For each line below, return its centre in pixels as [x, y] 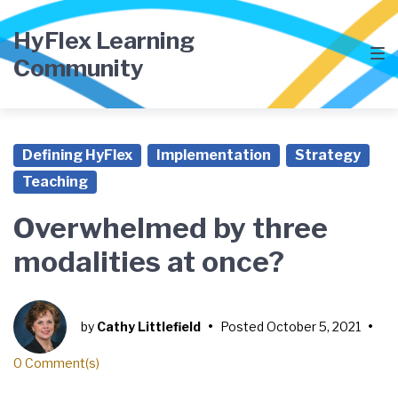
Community [79, 68]
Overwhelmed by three [171, 228]
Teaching [55, 182]
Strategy [328, 155]
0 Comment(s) [56, 363]
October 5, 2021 [314, 326]
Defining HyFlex [77, 155]
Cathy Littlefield [149, 326]
